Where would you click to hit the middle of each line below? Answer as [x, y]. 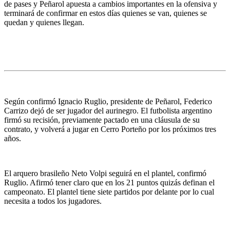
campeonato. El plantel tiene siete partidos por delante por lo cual [109, 191]
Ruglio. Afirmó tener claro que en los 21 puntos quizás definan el [109, 182]
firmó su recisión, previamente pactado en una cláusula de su [102, 120]
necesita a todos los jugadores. [53, 201]
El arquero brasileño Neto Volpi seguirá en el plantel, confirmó [105, 173]
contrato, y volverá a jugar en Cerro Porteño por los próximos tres [110, 129]
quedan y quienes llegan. [44, 22]
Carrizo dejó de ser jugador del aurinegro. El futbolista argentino [108, 110]
